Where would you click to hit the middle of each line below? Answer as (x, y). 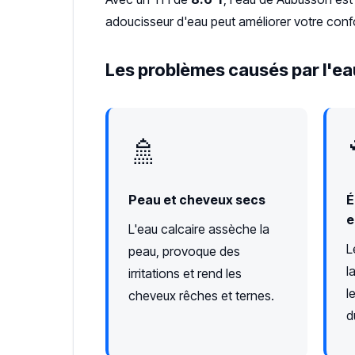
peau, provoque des (184, 252)
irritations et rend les (185, 274)
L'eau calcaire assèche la (199, 229)
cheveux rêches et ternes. (201, 296)
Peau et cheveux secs (197, 200)
